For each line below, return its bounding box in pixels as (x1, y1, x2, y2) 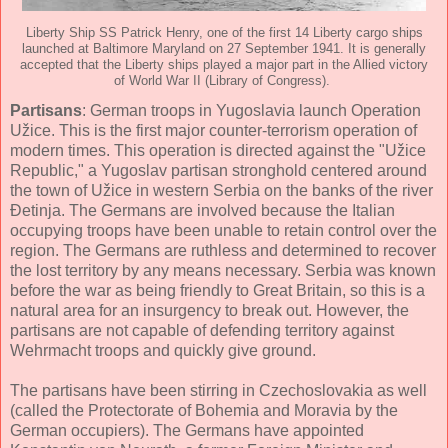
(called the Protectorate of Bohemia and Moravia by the (10, 401, 398, 419)
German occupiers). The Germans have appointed (10, 421, 364, 439)
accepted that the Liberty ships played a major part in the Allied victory (20, 57, 428, 72)
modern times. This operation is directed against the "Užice (10, 141, 426, 159)
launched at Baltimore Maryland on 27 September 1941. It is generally (22, 41, 426, 56)
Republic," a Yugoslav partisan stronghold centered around (10, 161, 427, 179)
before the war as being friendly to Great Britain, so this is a (10, 281, 425, 299)
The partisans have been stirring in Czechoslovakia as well (10, 381, 427, 399)
